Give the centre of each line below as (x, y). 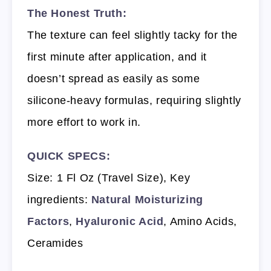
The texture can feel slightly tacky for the (132, 35)
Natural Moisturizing (147, 200)
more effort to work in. (84, 122)
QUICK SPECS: (69, 156)
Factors (48, 222)
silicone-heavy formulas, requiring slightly (134, 100)
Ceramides (55, 243)
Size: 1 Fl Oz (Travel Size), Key (109, 178)
